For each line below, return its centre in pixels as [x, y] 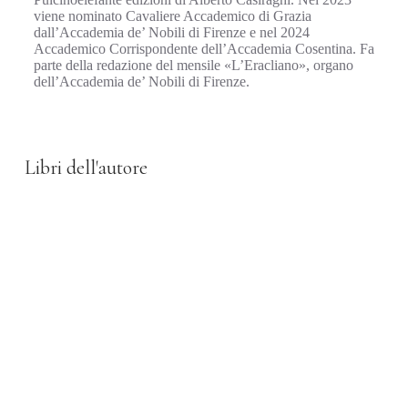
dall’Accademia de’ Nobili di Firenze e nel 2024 [171, 32]
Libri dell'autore [86, 168]
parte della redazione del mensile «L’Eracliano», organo [193, 65]
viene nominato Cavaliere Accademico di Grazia [172, 16]
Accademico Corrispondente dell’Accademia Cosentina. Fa [204, 49]
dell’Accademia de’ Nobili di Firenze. [141, 82]
